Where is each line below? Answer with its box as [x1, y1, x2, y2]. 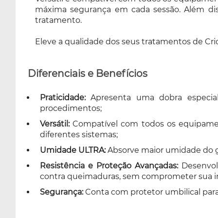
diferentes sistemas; [40, 129, 118, 139]
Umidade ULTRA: [40, 145, 106, 155]
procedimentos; [40, 103, 102, 113]
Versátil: [40, 119, 70, 128]
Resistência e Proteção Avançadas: [40, 161, 178, 170]
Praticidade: [40, 92, 86, 102]
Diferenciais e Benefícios [28, 67, 147, 79]
